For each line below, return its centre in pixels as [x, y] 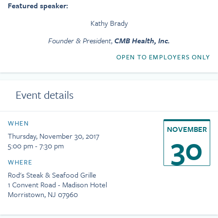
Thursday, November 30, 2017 [54, 136]
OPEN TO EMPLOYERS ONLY [163, 57]
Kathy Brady [109, 23]
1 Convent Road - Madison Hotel [57, 184]
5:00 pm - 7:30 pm [36, 145]
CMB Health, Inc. [142, 40]
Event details [45, 95]
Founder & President [80, 40]
